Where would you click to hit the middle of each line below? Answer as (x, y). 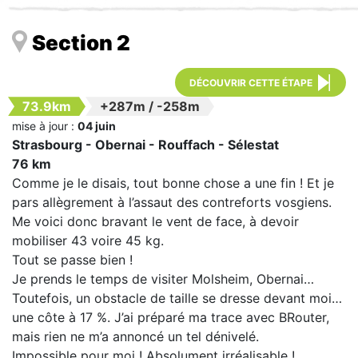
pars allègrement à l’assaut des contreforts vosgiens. (174, 203)
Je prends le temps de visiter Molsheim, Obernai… (163, 279)
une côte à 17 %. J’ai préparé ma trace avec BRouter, (171, 318)
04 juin (97, 126)
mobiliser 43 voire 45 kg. (88, 241)
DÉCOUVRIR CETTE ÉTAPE (251, 83)
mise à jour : (45, 126)
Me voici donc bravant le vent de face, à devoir (155, 222)
